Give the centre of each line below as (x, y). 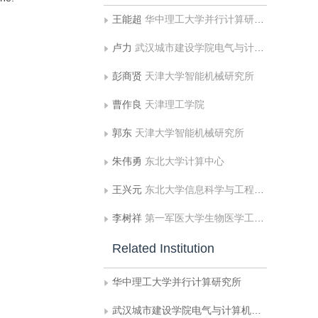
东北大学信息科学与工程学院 (199, 190)
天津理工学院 (175, 104)
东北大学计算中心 (185, 161)
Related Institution (163, 248)
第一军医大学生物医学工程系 (199, 218)
